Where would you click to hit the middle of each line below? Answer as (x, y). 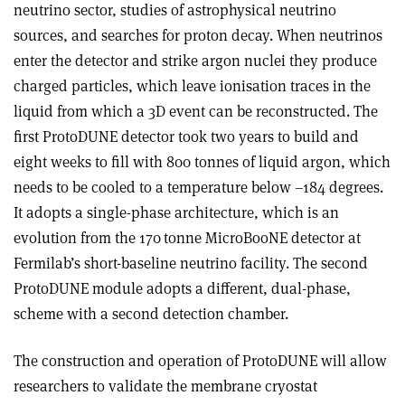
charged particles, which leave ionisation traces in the (192, 85)
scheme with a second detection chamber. (151, 313)
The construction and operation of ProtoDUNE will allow (200, 360)
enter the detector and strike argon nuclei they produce (195, 60)
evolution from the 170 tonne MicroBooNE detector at (187, 237)
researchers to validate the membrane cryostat (165, 386)
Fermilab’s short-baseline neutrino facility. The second (191, 263)
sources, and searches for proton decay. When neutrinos (198, 35)
